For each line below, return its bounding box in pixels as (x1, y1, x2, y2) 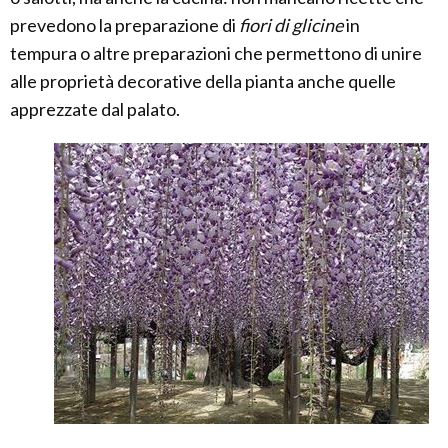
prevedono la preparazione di (10, 14, 239, 37)
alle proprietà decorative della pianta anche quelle (10, 70, 396, 93)
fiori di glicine (239, 14, 343, 37)
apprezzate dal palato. (10, 98, 180, 121)
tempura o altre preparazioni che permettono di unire (10, 42, 422, 65)
